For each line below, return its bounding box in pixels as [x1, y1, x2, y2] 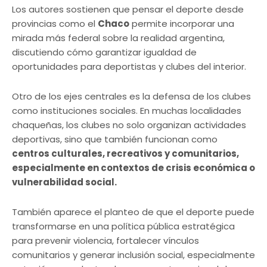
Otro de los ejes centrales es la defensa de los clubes [12, 90, 251, 103]
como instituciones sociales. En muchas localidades [12, 104, 241, 117]
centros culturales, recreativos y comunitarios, [12, 147, 239, 160]
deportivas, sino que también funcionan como [12, 133, 218, 146]
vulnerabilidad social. [12, 176, 117, 189]
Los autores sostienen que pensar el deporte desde [12, 3, 244, 16]
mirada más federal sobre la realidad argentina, [12, 32, 225, 45]
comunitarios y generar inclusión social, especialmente [12, 249, 255, 262]
